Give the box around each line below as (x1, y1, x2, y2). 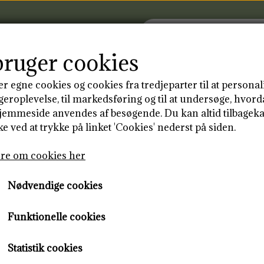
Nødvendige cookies (8, 179, 103, 192)
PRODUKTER (56, 83, 138, 99)
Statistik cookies (8, 241, 82, 255)
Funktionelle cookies (8, 210, 105, 223)
